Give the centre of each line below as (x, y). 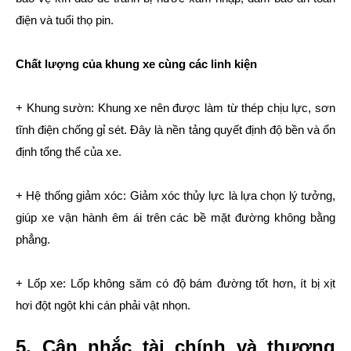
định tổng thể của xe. (69, 152)
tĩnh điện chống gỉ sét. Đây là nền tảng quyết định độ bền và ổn (175, 130)
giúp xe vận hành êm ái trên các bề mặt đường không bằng (175, 218)
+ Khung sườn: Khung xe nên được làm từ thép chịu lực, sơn (175, 108)
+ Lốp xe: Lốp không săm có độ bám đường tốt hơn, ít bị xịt (175, 284)
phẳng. (33, 240)
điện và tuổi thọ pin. (65, 20)
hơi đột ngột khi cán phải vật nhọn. (103, 306)
